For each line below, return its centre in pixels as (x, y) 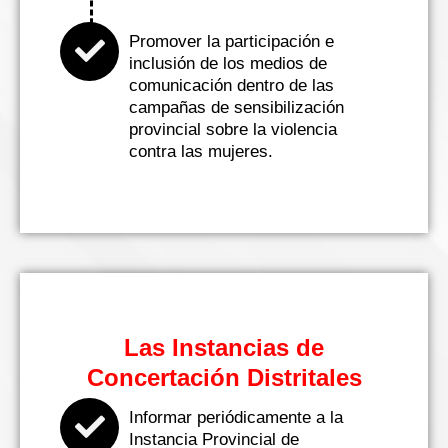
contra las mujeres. (201, 151)
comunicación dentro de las (231, 85)
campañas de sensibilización (236, 107)
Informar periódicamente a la (236, 417)
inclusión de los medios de (228, 63)
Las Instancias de (224, 347)
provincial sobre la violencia (233, 129)
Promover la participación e (231, 41)
